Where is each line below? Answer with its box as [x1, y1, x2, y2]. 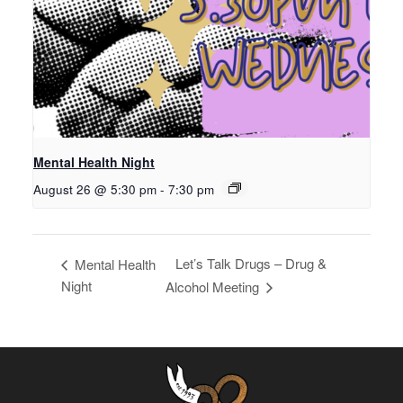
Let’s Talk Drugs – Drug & [175, 254, 327, 273]
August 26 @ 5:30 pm [33, 181, 157, 199]
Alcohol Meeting [166, 276, 264, 296]
